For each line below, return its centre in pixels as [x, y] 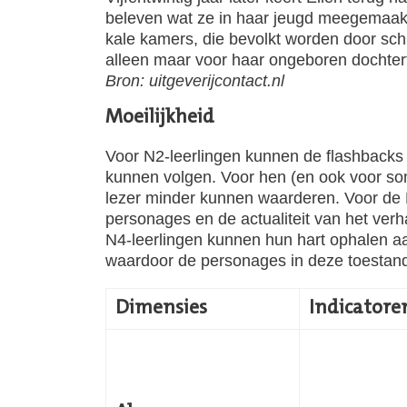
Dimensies [161, 308]
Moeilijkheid [160, 118]
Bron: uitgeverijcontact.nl [197, 80]
